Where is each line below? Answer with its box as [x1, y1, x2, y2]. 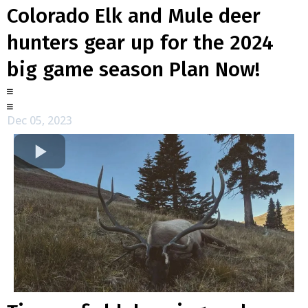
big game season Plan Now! [7, 57, 260, 82]
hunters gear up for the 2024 [7, 30, 274, 55]
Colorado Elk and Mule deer [7, 3, 261, 28]
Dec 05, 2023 [7, 113, 72, 128]
